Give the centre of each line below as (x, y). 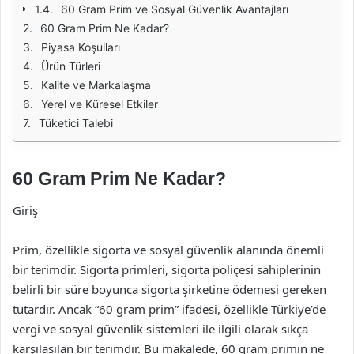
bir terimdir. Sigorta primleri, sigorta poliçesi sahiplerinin (167, 269)
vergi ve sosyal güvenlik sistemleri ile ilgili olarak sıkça (160, 328)
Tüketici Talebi (76, 123)
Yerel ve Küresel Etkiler (100, 104)
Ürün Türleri (71, 66)
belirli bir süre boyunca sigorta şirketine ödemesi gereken (169, 289)
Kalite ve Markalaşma (96, 85)
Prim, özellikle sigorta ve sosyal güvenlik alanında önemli (168, 249)
